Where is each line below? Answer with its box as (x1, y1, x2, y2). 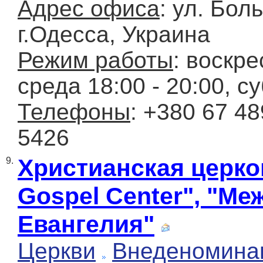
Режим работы (18, 48, 173, 73)
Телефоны (18, 99, 130, 125)
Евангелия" (18, 210, 154, 238)
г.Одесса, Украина (18, 22, 210, 48)
